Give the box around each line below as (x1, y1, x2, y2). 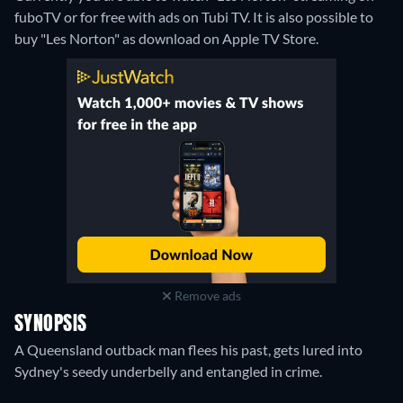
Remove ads (171, 288, 241, 304)
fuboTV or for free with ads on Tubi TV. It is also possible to (14, 8, 373, 26)
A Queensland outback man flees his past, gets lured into (14, 341, 363, 359)
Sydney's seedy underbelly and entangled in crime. (14, 363, 322, 381)
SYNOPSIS (14, 315, 87, 336)
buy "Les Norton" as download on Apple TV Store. (14, 30, 318, 48)
